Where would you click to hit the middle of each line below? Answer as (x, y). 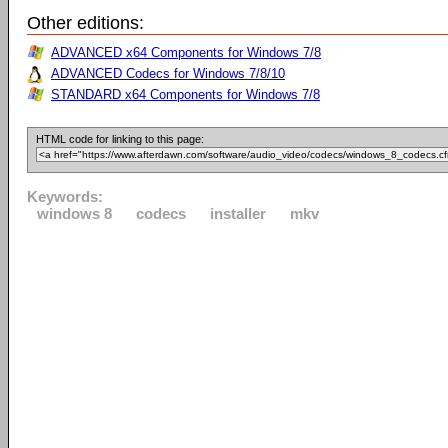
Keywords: (65, 196)
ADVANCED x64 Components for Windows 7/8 (186, 52)
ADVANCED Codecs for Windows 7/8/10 (168, 73)
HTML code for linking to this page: (120, 139)
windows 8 (74, 213)
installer (238, 213)
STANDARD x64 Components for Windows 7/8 (185, 94)
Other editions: (85, 23)
